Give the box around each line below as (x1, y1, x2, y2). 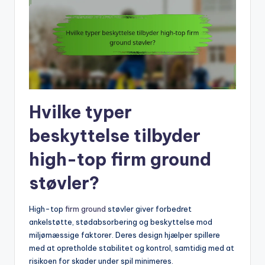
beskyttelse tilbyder (29, 124, 201, 147)
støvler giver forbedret (106, 203, 192, 214)
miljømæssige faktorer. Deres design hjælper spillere (29, 230, 220, 240)
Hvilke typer (29, 101, 132, 123)
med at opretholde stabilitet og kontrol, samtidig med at (29, 243, 234, 253)
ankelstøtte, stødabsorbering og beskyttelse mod (29, 216, 212, 227)
